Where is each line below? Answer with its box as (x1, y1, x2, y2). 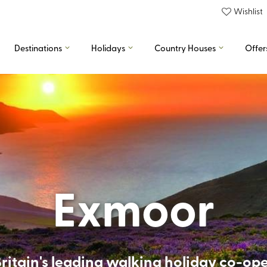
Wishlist (234, 5, 263, 17)
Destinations (14, 42, 62, 54)
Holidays (91, 42, 125, 54)
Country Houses (154, 42, 216, 54)
